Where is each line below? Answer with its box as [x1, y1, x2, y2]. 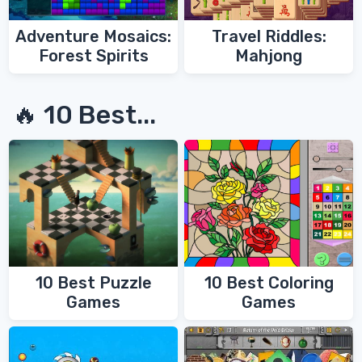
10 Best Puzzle [35, 272, 152, 293]
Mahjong [235, 46, 302, 66]
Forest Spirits [38, 46, 149, 66]
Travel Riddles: [211, 27, 326, 47]
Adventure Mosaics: [15, 27, 171, 47]
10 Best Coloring [204, 272, 334, 293]
